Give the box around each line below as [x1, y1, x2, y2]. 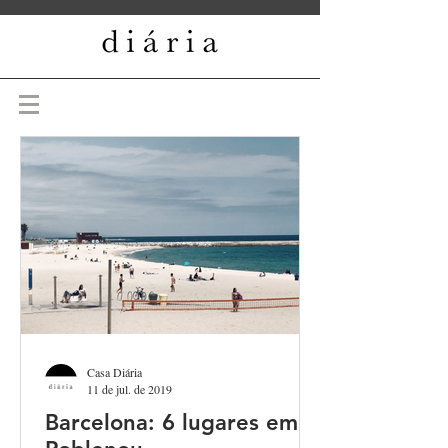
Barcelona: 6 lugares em [45, 409, 298, 436]
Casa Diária [87, 363, 142, 380]
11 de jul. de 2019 [87, 381, 172, 397]
